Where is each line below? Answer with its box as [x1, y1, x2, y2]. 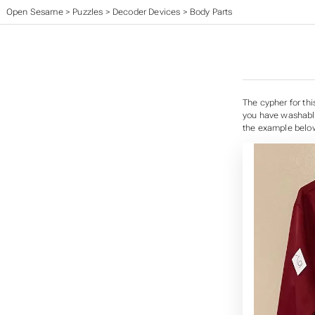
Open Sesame [6, 7, 63, 18]
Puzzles [72, 7, 103, 18]
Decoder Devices [112, 7, 181, 18]
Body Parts [189, 7, 233, 18]
